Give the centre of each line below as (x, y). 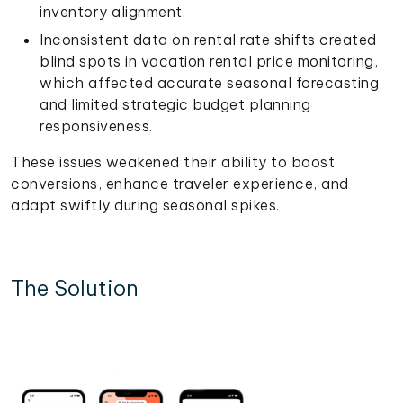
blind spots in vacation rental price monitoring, (209, 61)
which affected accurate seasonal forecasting (209, 82)
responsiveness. (96, 125)
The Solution (75, 287)
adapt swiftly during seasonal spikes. (145, 205)
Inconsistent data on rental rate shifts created (208, 39)
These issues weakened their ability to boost (173, 161)
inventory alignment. (112, 11)
